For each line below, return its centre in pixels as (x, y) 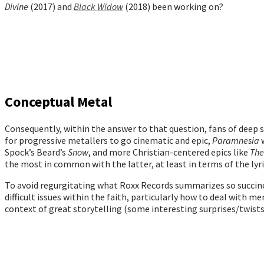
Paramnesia (237, 140)
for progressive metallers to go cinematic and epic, (108, 140)
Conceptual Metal (58, 101)
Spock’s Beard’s (36, 152)
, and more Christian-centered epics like (169, 152)
